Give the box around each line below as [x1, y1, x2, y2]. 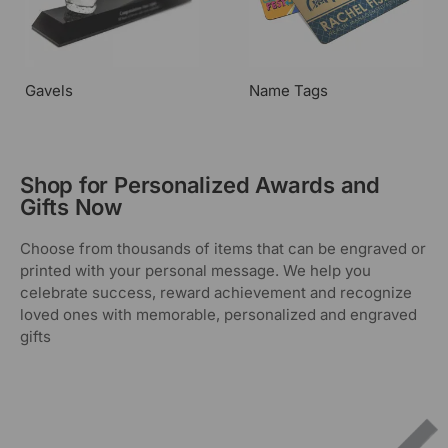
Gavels [25, 81, 73, 101]
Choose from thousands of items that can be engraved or [20, 239, 426, 259]
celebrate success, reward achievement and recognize [20, 283, 412, 303]
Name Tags [249, 81, 328, 101]
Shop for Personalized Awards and [20, 172, 380, 199]
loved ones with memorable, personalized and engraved [20, 305, 417, 325]
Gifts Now [20, 194, 123, 221]
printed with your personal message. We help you [20, 261, 371, 281]
